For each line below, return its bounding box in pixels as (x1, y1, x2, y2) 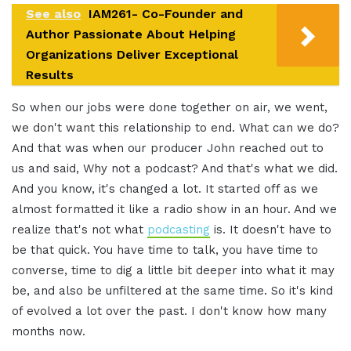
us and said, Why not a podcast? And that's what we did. (12, 161, 338, 175)
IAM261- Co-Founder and (89, 5, 243, 21)
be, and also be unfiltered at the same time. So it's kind (12, 283, 333, 298)
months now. (12, 324, 85, 338)
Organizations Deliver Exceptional (26, 46, 238, 62)
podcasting (147, 222, 210, 237)
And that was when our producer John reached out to (12, 140, 324, 155)
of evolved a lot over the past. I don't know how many (12, 303, 327, 318)
